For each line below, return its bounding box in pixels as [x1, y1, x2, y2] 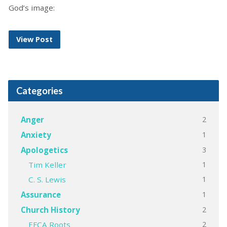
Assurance [20, 190, 61, 200]
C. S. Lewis [28, 174, 66, 184]
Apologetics [20, 145, 68, 155]
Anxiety [20, 130, 51, 140]
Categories [16, 85, 63, 96]
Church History [20, 205, 80, 215]
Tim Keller [28, 160, 66, 170]
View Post [16, 34, 53, 44]
